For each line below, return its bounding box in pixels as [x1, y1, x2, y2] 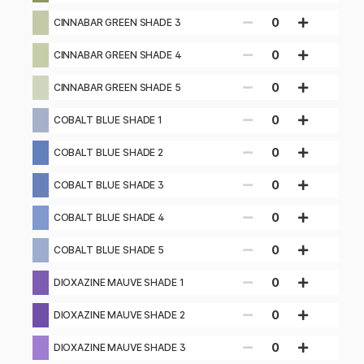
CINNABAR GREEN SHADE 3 [53, 16, 181, 29]
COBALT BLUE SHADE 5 [53, 244, 164, 257]
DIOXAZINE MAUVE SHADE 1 [53, 276, 184, 289]
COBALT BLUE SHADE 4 [53, 211, 165, 224]
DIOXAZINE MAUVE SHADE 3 [53, 341, 186, 354]
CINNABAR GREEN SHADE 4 [53, 49, 182, 62]
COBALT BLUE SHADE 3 [53, 179, 164, 192]
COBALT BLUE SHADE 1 [53, 114, 162, 127]
